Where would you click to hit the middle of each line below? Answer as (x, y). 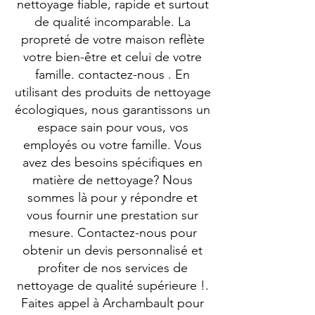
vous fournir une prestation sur (112, 215)
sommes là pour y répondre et (112, 198)
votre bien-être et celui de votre (112, 57)
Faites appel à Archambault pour (112, 303)
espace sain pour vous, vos (112, 127)
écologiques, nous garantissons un (112, 110)
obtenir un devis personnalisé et (112, 250)
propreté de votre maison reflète (112, 39)
